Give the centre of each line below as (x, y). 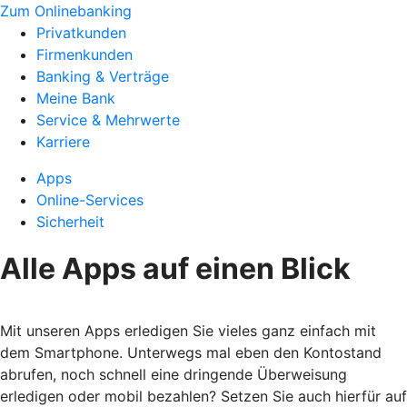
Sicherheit (70, 222)
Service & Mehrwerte (108, 120)
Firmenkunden (84, 55)
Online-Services (90, 200)
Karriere (63, 142)
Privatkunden (81, 33)
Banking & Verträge (103, 76)
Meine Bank (76, 98)
